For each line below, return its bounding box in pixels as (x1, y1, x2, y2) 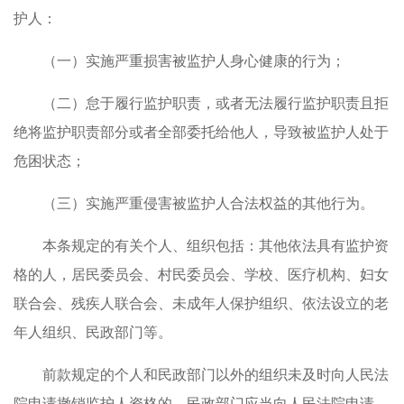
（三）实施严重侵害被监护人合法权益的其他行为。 (42, 196, 374, 211)
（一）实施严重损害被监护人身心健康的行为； (42, 53, 345, 69)
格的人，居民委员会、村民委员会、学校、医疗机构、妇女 (14, 267, 389, 282)
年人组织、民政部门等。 (14, 325, 172, 340)
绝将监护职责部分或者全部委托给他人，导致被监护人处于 (14, 124, 389, 140)
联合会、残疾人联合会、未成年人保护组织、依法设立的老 (14, 296, 389, 311)
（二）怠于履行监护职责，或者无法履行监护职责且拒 (42, 96, 389, 111)
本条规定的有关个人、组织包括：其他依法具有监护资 (42, 238, 389, 253)
